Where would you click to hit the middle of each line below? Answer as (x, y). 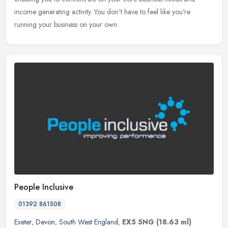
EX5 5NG (138, 222)
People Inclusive (44, 187)
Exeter (23, 222)
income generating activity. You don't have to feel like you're (102, 12)
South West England (89, 222)
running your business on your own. (66, 25)
